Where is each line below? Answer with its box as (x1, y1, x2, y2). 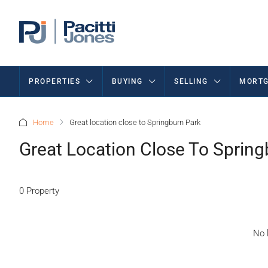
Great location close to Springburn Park (69, 118, 200, 127)
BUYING (111, 77, 143, 86)
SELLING (174, 77, 208, 86)
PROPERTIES (29, 77, 80, 86)
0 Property (19, 185, 59, 196)
